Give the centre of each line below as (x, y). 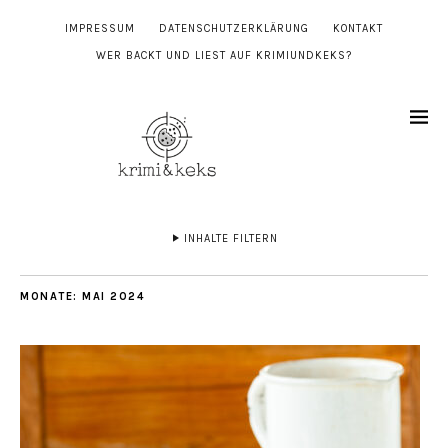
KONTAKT (358, 28)
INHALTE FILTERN (231, 239)
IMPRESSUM (100, 28)
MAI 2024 (113, 297)
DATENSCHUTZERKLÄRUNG (234, 28)
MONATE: (51, 297)
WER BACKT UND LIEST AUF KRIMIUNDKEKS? (224, 55)
